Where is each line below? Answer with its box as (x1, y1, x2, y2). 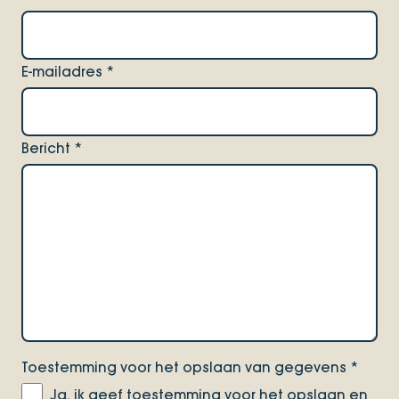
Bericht (21, 139, 74, 157)
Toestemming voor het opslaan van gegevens (21, 359, 350, 377)
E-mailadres (21, 62, 106, 80)
